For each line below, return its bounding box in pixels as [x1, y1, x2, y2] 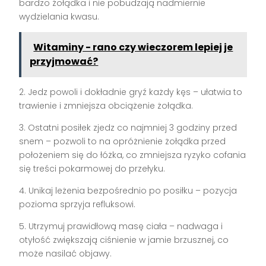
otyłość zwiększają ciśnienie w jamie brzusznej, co [19, 233, 229, 246]
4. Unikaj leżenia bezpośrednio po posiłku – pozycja [19, 184, 237, 197]
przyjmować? [30, 54, 99, 68]
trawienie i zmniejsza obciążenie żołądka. [19, 99, 194, 112]
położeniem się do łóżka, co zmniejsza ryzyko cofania [19, 148, 246, 161]
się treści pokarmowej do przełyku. [19, 162, 166, 175]
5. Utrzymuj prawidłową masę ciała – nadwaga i [19, 220, 223, 232]
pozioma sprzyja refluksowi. [19, 198, 136, 210]
